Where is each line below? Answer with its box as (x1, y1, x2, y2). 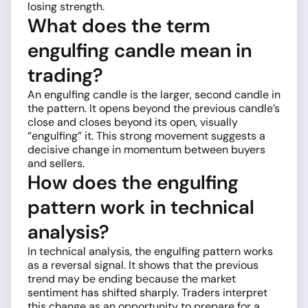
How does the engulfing (27, 169, 239, 195)
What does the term (27, 12, 210, 38)
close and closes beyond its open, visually (27, 114, 238, 129)
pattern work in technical (27, 194, 254, 220)
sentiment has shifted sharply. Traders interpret (27, 285, 267, 300)
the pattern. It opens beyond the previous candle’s (27, 100, 280, 115)
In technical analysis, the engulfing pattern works (27, 243, 273, 258)
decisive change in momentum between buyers (27, 142, 265, 157)
